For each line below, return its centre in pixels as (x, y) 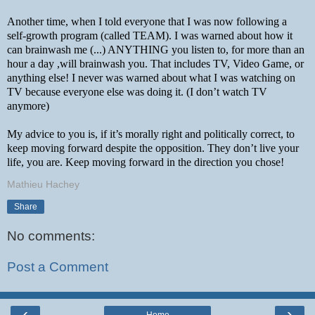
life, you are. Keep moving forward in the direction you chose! (146, 162)
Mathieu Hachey (43, 184)
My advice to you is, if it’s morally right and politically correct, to (151, 134)
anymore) (28, 105)
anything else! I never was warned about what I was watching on (151, 77)
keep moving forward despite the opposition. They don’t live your (153, 148)
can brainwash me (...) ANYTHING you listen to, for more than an (156, 49)
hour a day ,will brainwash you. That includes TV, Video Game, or (155, 63)
